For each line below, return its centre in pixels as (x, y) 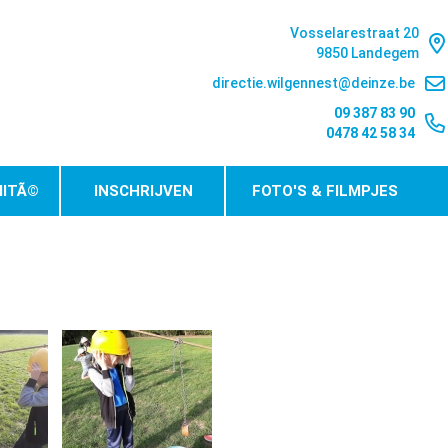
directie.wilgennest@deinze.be (313, 83)
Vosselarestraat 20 (354, 33)
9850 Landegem (367, 53)
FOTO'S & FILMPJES (325, 191)
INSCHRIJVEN (144, 191)
